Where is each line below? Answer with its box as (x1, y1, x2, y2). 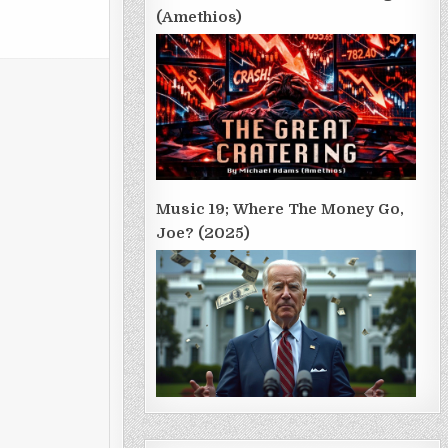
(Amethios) (155, 8, 242, 26)
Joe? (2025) (155, 224, 250, 243)
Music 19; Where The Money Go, (155, 200, 404, 219)
